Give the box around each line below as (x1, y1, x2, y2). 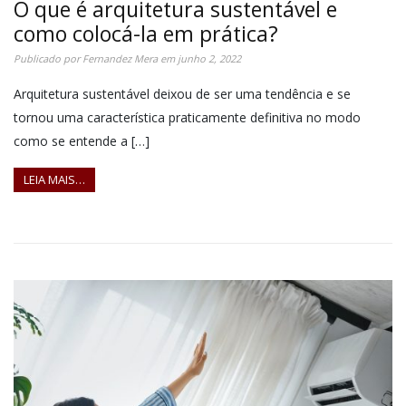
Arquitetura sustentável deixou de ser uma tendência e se (14, 84, 351, 102)
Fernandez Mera (82, 51, 158, 65)
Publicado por (14, 51, 82, 65)
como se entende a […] (14, 131, 150, 150)
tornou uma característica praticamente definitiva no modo (14, 108, 361, 126)
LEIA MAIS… (24, 171, 85, 188)
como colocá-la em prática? (14, 18, 278, 48)
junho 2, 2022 (178, 51, 241, 65)
